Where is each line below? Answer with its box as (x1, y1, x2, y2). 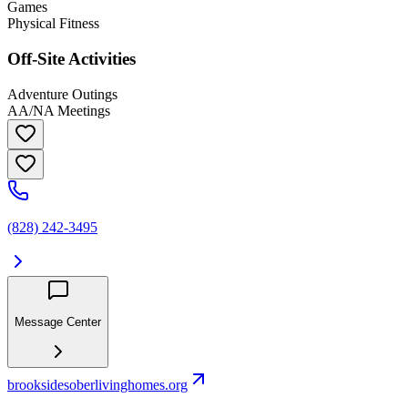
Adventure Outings (7, 86, 117, 102)
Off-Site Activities (7, 48, 136, 68)
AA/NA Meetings (7, 102, 110, 118)
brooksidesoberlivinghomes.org (7, 377, 188, 393)
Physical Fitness (7, 15, 99, 32)
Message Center (15, 315, 101, 329)
